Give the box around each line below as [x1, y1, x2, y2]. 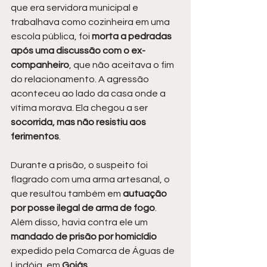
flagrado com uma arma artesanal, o [11, 174, 172, 184]
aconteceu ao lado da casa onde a [11, 88, 167, 98]
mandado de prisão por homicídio [11, 231, 157, 241]
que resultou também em [11, 188, 123, 198]
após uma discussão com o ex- [11, 45, 145, 55]
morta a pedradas [92, 31, 173, 41]
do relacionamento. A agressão [11, 74, 151, 84]
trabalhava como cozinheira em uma [11, 17, 172, 27]
